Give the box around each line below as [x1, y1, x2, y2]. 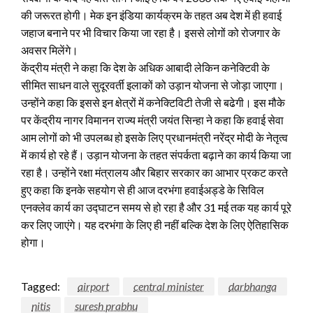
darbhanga [228, 279, 277, 293]
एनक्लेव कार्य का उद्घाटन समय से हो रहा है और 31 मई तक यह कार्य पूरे [21, 200, 291, 214]
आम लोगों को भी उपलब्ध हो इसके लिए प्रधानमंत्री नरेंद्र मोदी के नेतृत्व [21, 130, 288, 144]
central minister [133, 279, 204, 293]
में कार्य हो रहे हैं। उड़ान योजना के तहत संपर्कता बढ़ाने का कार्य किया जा [21, 147, 291, 161]
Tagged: [21, 279, 60, 293]
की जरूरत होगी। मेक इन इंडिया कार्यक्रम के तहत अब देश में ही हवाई [21, 8, 282, 22]
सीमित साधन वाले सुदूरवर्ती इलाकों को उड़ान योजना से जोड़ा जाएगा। [21, 78, 284, 92]
